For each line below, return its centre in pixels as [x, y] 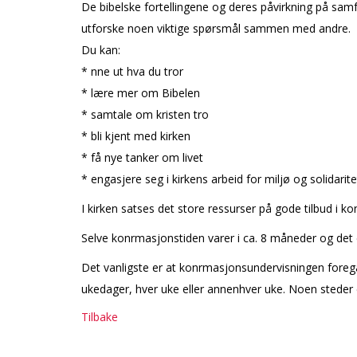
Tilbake [100, 317]
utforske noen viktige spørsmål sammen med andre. [216, 29]
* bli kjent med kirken [136, 136]
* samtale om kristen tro [145, 115]
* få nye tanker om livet [142, 158]
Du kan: [101, 50]
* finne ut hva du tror [132, 72]
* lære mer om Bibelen [141, 93]
